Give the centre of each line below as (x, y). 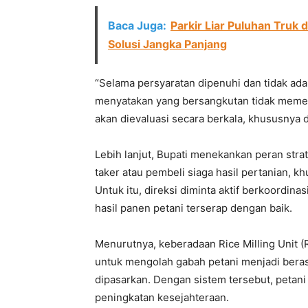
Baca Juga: (137, 25)
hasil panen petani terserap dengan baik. (194, 208)
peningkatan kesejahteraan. (162, 297)
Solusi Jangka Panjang (167, 44)
